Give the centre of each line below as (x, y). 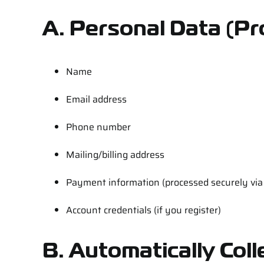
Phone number (98, 127)
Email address (96, 99)
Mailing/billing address (115, 154)
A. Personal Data (131, 29)
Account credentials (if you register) (143, 210)
